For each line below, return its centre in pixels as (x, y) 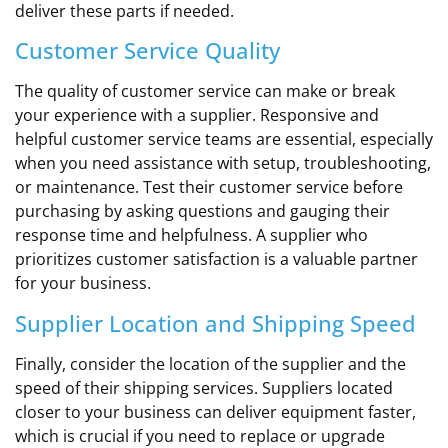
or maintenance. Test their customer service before (209, 187)
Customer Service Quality (147, 50)
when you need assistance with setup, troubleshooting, (223, 163)
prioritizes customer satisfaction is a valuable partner (216, 259)
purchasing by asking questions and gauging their (202, 211)
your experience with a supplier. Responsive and (197, 115)
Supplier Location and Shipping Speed (215, 322)
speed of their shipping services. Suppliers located (204, 387)
